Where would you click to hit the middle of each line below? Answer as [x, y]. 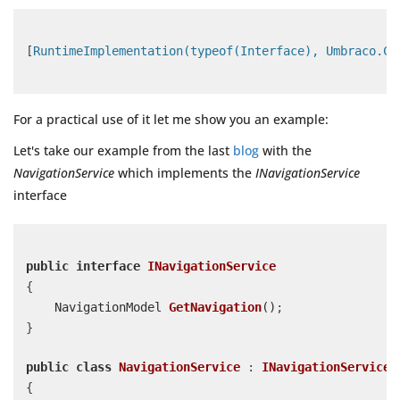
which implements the [185, 173]
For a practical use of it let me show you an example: [171, 120]
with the [285, 151]
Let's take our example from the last [123, 151]
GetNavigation [215, 308]
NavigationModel [112, 308]
